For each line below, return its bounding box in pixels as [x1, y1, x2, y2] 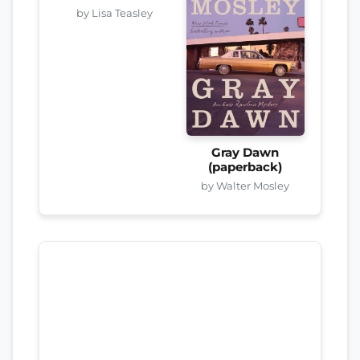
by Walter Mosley [201, 178, 290, 192]
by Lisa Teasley [76, 6, 153, 20]
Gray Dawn [211, 145, 280, 160]
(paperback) [208, 159, 283, 174]
